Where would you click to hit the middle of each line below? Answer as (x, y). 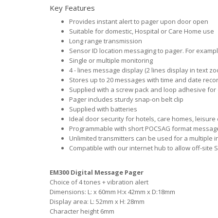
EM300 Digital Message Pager (97, 172)
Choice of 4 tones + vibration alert (99, 182)
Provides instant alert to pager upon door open (139, 21)
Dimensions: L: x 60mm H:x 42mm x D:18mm (112, 192)
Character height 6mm (82, 211)
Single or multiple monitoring (111, 60)
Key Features (72, 8)
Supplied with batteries (103, 109)
